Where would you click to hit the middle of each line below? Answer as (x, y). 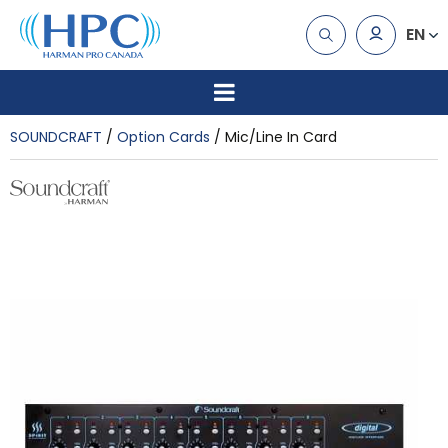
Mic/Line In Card (281, 136)
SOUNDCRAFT (56, 136)
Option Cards (163, 136)
